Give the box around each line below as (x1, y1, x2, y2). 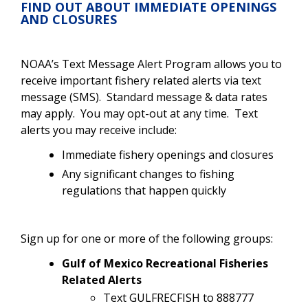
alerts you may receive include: (21, 122, 177, 137)
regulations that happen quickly (62, 182, 226, 198)
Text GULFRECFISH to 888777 (103, 289, 254, 305)
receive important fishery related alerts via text (21, 72, 261, 88)
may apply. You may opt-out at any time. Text (21, 105, 258, 121)
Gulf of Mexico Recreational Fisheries (62, 255, 268, 271)
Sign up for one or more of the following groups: (21, 230, 273, 246)
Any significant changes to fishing (62, 166, 234, 181)
